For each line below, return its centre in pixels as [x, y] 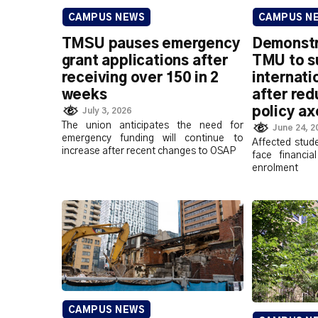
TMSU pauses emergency [151, 44]
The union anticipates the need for [152, 126]
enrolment [275, 169]
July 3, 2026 [107, 111]
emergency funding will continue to [152, 139]
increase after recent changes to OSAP [148, 152]
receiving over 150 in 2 [140, 78]
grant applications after [144, 61]
